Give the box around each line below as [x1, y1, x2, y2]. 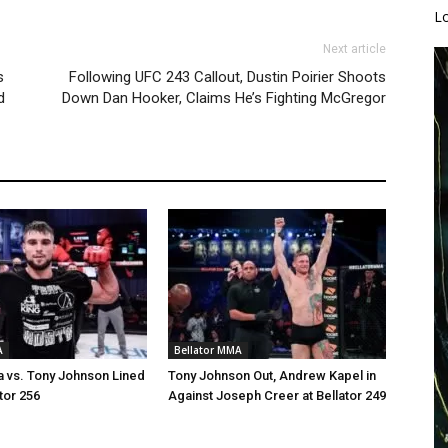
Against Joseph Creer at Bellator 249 [168, 387, 386, 403]
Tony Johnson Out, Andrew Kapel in [168, 367, 376, 383]
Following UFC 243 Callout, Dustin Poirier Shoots [69, 67, 386, 86]
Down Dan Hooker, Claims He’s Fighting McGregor [62, 88, 386, 107]
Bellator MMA [174, 342, 242, 357]
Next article [323, 41, 386, 56]
